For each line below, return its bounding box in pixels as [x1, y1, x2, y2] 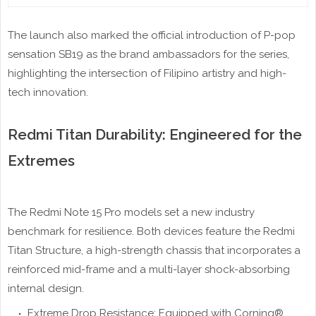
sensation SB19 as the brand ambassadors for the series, [8, 48, 289, 61]
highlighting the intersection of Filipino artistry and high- [8, 67, 286, 80]
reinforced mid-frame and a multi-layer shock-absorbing [8, 263, 290, 276]
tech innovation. [8, 86, 88, 99]
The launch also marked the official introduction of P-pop [8, 29, 296, 42]
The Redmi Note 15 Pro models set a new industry [8, 206, 255, 219]
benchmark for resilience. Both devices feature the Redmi [8, 225, 295, 238]
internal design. [8, 282, 84, 296]
